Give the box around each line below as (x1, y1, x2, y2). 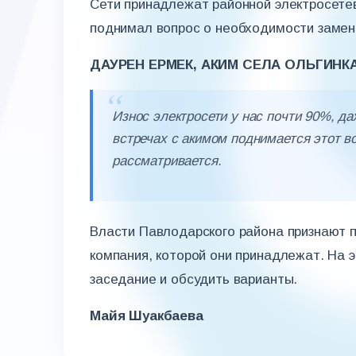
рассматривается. (112, 153, 222, 168)
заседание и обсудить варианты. (90, 272, 298, 287)
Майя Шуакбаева (90, 308, 203, 323)
